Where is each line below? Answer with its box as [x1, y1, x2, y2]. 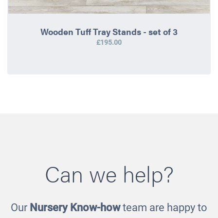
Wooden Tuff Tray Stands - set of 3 [40, 25, 178, 38]
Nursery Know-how [30, 201, 120, 214]
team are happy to [120, 201, 207, 214]
